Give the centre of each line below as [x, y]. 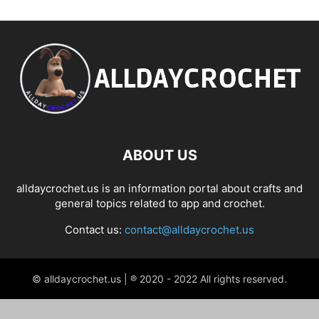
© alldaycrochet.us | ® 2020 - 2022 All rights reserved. [159, 278]
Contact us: [95, 229]
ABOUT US [159, 155]
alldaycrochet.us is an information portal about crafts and [159, 188]
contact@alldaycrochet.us [189, 229]
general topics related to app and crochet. [159, 203]
